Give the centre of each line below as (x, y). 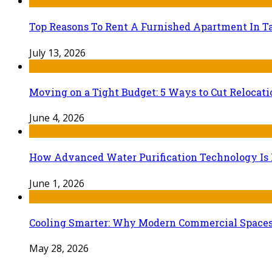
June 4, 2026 (57, 118)
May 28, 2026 (59, 249)
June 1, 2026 (57, 183)
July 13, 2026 (57, 53)
